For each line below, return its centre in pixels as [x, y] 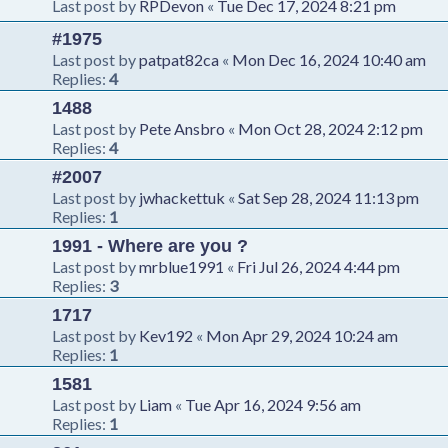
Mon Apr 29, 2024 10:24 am [302, 335]
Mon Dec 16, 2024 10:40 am [329, 59]
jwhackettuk [182, 197]
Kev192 [166, 335]
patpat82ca [179, 59]
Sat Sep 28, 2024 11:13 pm [328, 197]
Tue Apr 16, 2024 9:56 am [273, 404]
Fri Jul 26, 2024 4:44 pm [318, 266]
